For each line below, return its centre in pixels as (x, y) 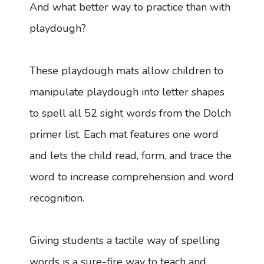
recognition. (57, 198)
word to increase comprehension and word (132, 176)
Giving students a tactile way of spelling (125, 240)
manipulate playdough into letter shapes (127, 92)
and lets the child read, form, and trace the (131, 155)
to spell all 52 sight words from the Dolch (130, 113)
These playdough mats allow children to (126, 70)
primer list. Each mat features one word (124, 134)
